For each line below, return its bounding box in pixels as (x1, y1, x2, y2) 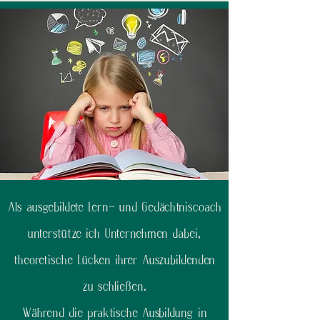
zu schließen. (82, 280, 146, 294)
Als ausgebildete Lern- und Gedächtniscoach (7, 201, 221, 214)
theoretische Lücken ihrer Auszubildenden (14, 254, 215, 267)
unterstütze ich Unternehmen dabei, (28, 227, 201, 241)
